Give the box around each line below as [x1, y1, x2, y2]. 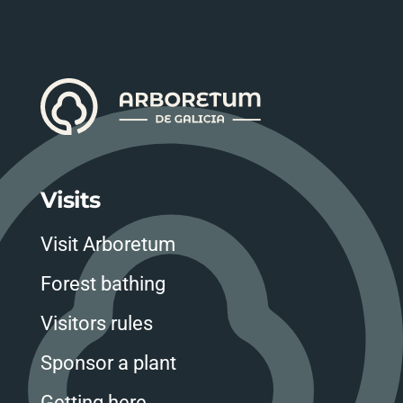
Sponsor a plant [40, 352, 176, 375]
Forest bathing [40, 273, 166, 296]
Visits [40, 186, 100, 214]
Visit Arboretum [40, 233, 175, 256]
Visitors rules [40, 312, 153, 336]
